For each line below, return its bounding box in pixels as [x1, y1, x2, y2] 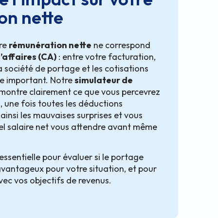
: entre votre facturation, [56, 51, 156, 63]
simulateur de [74, 74, 133, 86]
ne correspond [91, 39, 150, 51]
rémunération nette [8, 39, 91, 51]
